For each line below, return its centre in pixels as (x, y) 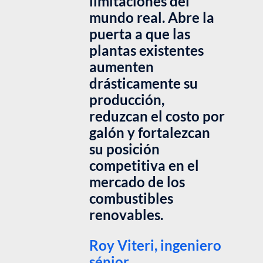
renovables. (126, 215)
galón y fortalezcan (150, 133)
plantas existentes (146, 50)
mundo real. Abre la (152, 18)
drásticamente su (144, 83)
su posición (124, 149)
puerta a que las (140, 34)
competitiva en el (144, 166)
